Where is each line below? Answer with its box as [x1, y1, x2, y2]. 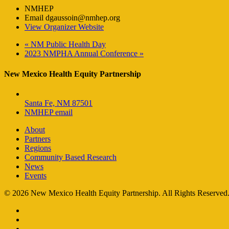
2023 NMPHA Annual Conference [25, 49, 140, 58]
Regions [25, 143, 51, 152]
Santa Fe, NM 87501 [25, 98, 93, 107]
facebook [24, 205, 54, 214]
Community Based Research [25, 152, 117, 162]
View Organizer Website [25, 22, 104, 32]
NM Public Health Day [29, 40, 106, 49]
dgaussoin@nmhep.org [45, 13, 120, 22]
